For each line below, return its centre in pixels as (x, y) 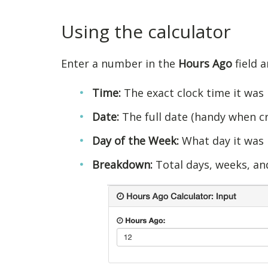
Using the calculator (146, 31)
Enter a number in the (120, 63)
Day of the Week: (135, 141)
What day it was (221, 141)
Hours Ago (205, 63)
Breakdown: (122, 165)
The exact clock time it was (192, 93)
